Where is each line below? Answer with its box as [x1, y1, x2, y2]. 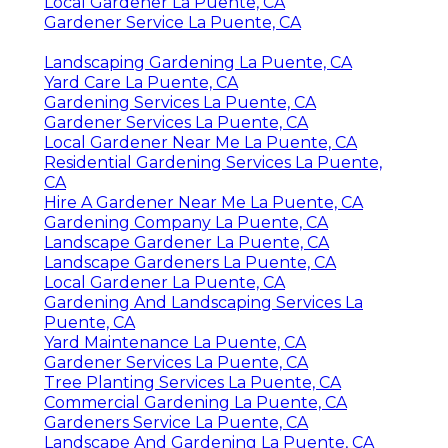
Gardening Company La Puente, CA [44, 212, 328, 232]
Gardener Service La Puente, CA [44, 12, 301, 32]
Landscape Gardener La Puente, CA [44, 232, 329, 252]
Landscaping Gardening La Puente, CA [44, 52, 352, 72]
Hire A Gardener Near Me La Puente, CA [44, 192, 363, 212]
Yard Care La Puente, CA [44, 72, 238, 92]
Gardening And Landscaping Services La [44, 292, 363, 312]
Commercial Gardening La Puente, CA [44, 392, 347, 412]
